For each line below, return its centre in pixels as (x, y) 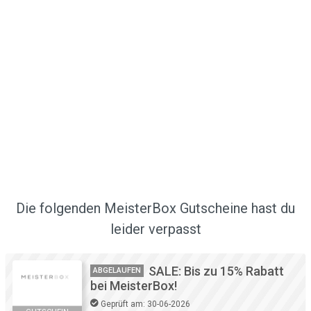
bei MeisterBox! (134, 286)
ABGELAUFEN (117, 271)
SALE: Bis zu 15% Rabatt (216, 271)
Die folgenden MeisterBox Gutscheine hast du (155, 209)
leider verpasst (155, 229)
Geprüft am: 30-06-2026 (145, 304)
